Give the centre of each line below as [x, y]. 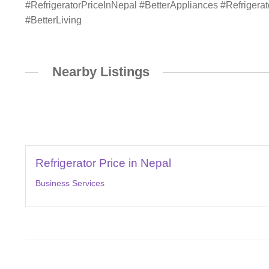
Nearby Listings [101, 71]
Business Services [70, 183]
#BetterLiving [53, 20]
